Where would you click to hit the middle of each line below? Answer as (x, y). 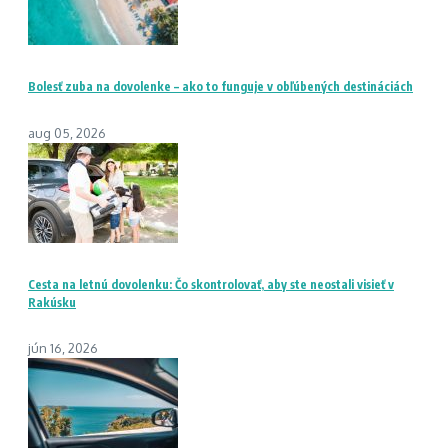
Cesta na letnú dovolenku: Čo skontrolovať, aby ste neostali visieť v (211, 284)
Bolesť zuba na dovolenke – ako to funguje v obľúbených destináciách (220, 86)
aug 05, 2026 (67, 132)
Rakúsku (52, 302)
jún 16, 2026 (63, 348)
